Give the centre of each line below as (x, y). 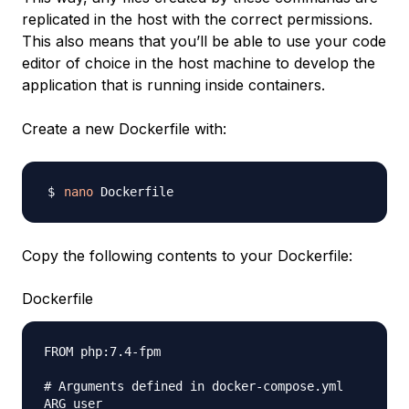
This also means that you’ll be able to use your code (204, 41)
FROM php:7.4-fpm (102, 351)
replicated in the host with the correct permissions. (197, 19)
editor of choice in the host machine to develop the (199, 63)
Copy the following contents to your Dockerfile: (187, 255)
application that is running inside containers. (173, 84)
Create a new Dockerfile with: (124, 128)
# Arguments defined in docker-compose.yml (194, 386)
